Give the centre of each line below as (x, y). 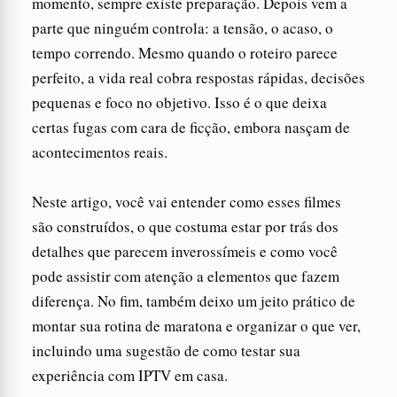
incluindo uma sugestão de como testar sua (166, 350)
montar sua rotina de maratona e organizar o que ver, (196, 325)
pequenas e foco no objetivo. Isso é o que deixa (179, 102)
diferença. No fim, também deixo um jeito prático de (194, 300)
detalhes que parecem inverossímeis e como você (185, 251)
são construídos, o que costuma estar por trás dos (185, 226)
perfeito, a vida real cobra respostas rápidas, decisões (198, 77)
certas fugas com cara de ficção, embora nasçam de (191, 127)
